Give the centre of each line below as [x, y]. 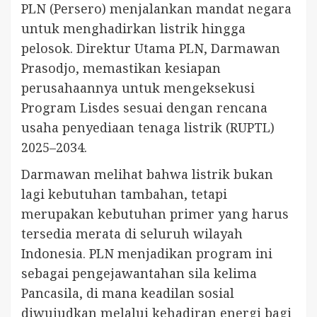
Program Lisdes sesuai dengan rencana [144, 108]
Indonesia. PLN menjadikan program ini [147, 254]
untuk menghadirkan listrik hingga [133, 29]
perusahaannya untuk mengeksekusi [138, 88]
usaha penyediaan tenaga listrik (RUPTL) [148, 128]
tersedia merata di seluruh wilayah [132, 234]
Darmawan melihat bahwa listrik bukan [147, 174]
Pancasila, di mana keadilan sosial [128, 293]
